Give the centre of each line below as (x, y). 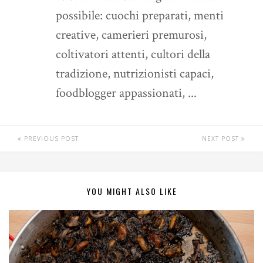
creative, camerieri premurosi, (131, 35)
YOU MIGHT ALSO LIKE (131, 191)
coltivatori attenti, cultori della (133, 55)
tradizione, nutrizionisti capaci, (135, 74)
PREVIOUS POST (50, 139)
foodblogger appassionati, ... (126, 93)
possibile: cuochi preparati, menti (140, 16)
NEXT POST (222, 139)
